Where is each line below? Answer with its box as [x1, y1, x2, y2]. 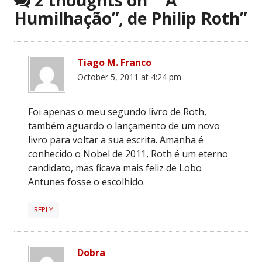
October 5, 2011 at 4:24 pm [77, 71, 181, 82]
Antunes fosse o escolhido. [28, 175, 145, 188]
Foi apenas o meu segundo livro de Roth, [28, 105, 206, 118]
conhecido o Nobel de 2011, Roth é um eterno [28, 147, 228, 160]
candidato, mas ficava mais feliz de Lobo [28, 161, 202, 174]
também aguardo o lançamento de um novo [28, 119, 220, 132]
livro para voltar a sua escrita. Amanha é [28, 133, 204, 146]
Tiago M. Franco [77, 56, 151, 69]
